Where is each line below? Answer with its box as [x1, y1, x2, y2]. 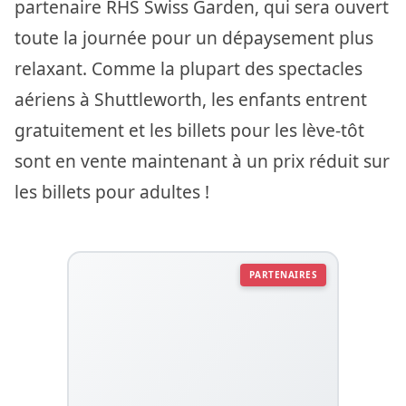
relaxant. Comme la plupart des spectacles [14, 55, 362, 81]
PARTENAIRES [248, 267, 317, 281]
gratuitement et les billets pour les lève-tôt [14, 117, 364, 142]
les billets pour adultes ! [14, 179, 209, 204]
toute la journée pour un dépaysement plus [14, 24, 373, 50]
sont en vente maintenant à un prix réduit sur [14, 148, 390, 173]
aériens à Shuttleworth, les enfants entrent [14, 86, 367, 111]
